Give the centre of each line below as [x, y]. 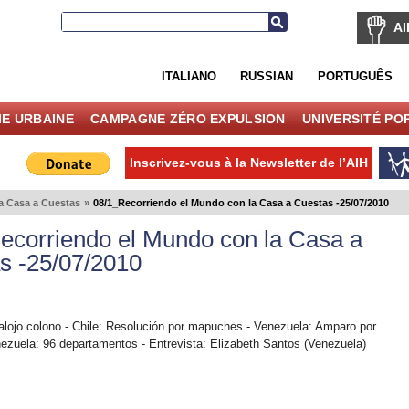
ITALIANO [189, 76]
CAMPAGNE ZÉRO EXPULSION [188, 118]
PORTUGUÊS [355, 76]
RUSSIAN [267, 76]
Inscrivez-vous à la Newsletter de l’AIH [249, 162]
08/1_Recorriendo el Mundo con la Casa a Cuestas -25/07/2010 [241, 202]
